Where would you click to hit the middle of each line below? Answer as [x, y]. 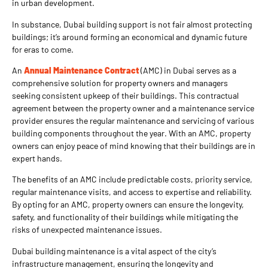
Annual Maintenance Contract [81, 71]
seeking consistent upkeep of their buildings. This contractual [125, 96]
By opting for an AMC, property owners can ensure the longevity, [128, 205]
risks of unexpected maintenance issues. [87, 230]
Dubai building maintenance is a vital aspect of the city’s [114, 251]
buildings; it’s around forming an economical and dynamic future [130, 36]
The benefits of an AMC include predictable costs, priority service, [132, 179]
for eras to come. [43, 49]
